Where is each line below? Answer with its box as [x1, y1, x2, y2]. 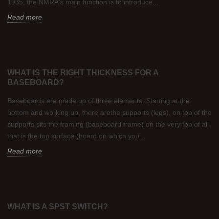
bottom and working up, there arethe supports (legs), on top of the [7, 109, 212, 116]
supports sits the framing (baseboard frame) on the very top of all [7, 120, 209, 128]
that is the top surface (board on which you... [7, 132, 145, 140]
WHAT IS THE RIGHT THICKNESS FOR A [7, 68, 158, 77]
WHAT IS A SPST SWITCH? [7, 202, 108, 211]
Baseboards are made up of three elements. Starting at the [7, 97, 190, 105]
